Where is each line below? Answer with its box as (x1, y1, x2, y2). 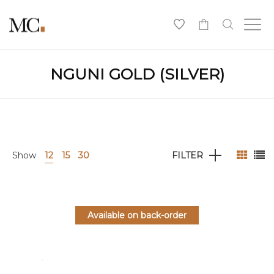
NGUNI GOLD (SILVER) (50, 65, 224, 83)
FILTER (172, 150, 203, 161)
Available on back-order (87, 210, 187, 221)
